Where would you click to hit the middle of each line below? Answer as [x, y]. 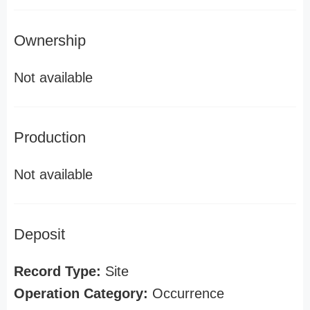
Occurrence [186, 293]
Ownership [50, 40]
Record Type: [57, 271]
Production [50, 137]
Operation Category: [81, 293]
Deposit [39, 234]
